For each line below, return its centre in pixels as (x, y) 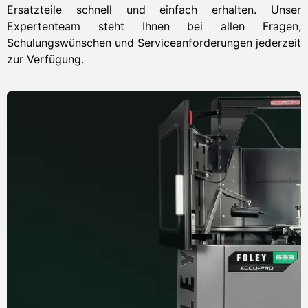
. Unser (278, 10)
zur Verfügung (44, 59)
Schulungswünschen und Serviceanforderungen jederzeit (154, 43)
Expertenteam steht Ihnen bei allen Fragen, (154, 26)
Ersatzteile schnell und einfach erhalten (131, 10)
